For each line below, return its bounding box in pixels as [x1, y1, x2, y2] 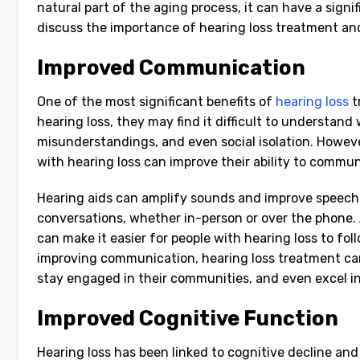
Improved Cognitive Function [37, 306, 338, 331]
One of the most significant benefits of [37, 93, 276, 109]
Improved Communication [37, 55, 305, 80]
